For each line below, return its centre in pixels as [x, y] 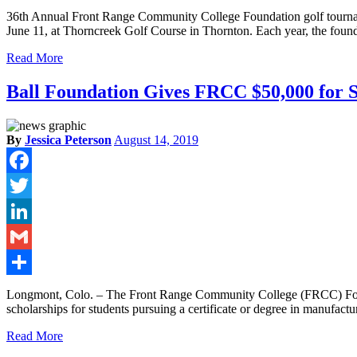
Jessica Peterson [68, 139]
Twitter [24, 210]
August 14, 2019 [156, 139]
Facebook [31, 185]
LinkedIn [29, 236]
